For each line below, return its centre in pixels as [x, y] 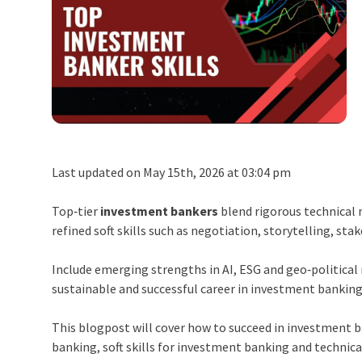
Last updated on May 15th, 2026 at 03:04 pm [172, 173]
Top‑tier [76, 211]
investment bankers [160, 211]
